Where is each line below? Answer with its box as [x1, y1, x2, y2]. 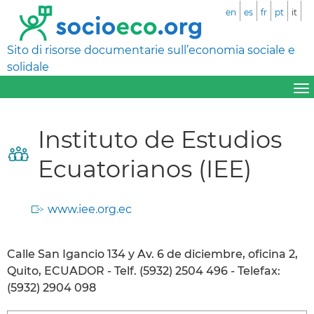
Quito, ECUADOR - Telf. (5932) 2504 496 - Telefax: [7, 264, 280, 278]
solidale [7, 60, 49, 74]
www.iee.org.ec [48, 202, 132, 216]
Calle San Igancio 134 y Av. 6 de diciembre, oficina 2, [7, 247, 298, 261]
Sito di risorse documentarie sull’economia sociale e [7, 43, 295, 57]
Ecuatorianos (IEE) [38, 153, 252, 183]
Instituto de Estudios [38, 124, 282, 153]
